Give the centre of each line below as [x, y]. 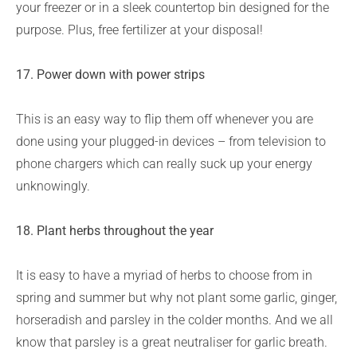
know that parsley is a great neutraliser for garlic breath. [172, 342]
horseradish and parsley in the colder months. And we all [175, 320]
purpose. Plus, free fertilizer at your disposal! [139, 30]
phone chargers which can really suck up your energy [164, 164]
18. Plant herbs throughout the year [115, 231]
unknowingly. [53, 186]
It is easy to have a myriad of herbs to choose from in [164, 275]
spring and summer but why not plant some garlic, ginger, [177, 298]
